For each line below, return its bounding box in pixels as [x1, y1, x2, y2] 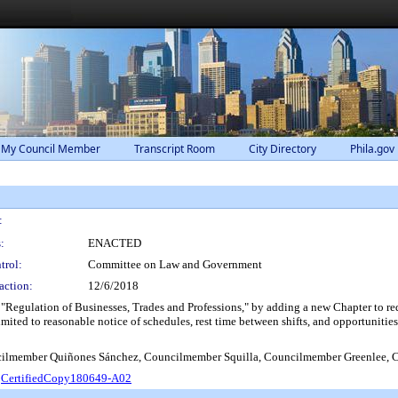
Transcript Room [134, 141, 215, 156]
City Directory [249, 141, 316, 156]
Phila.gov [350, 141, 394, 156]
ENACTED [88, 236, 141, 250]
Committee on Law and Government [88, 258, 262, 271]
